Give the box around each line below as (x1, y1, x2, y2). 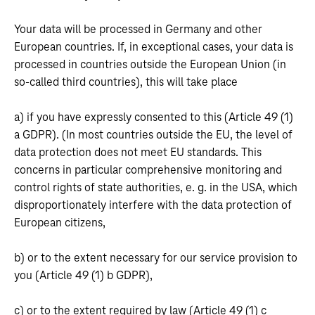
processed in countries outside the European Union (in (14, 58, 286, 71)
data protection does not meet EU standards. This (14, 146, 262, 159)
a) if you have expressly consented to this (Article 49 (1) (14, 111, 293, 124)
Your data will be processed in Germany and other (14, 23, 262, 36)
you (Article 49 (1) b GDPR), (14, 269, 153, 282)
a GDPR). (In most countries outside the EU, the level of (14, 129, 292, 141)
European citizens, (14, 217, 105, 229)
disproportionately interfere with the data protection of (14, 199, 292, 212)
